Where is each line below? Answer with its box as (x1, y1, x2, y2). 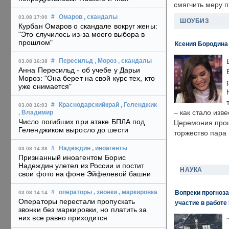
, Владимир (18, 109, 53, 116)
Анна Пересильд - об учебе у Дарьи (18, 66, 141, 75)
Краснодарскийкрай (59, 102, 119, 108)
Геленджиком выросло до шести (18, 126, 128, 134)
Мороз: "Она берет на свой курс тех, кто (18, 74, 155, 83)
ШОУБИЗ (180, 17, 209, 25)
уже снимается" (18, 82, 72, 91)
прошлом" (18, 38, 53, 47)
